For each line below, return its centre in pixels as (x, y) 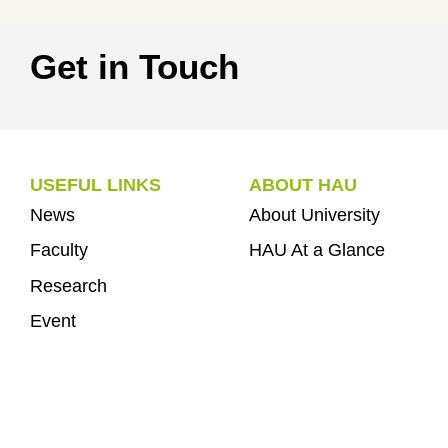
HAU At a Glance (316, 250)
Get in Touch (134, 66)
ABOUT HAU (302, 184)
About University (314, 215)
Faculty (59, 250)
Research (68, 285)
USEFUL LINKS (95, 184)
